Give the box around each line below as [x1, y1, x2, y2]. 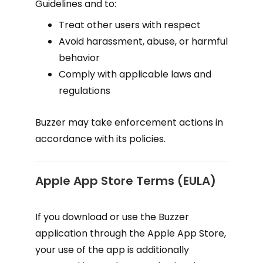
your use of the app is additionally [35, 243, 189, 257]
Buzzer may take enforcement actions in [35, 116, 223, 129]
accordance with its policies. [35, 132, 166, 146]
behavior [59, 51, 100, 65]
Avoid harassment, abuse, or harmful [59, 35, 228, 48]
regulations [59, 84, 110, 97]
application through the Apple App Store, [35, 227, 226, 240]
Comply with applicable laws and [59, 68, 211, 81]
